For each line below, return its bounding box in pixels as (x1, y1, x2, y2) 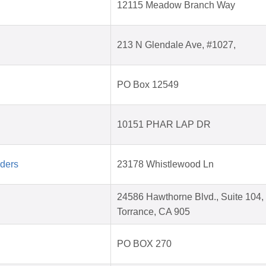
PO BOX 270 (117, 239, 172, 249)
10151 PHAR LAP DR (117, 119, 211, 130)
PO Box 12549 (117, 80, 179, 90)
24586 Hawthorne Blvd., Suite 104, (117, 192, 264, 202)
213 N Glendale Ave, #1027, (117, 40, 236, 50)
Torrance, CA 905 (117, 207, 190, 217)
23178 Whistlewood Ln (117, 159, 214, 170)
